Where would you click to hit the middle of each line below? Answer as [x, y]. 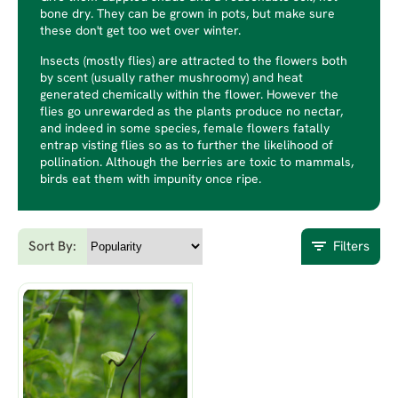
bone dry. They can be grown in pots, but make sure [187, 15]
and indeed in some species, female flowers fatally [185, 129]
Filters [350, 247]
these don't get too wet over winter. [140, 32]
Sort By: [52, 247]
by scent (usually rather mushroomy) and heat [171, 79]
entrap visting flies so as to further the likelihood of [187, 146]
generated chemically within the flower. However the [189, 96]
